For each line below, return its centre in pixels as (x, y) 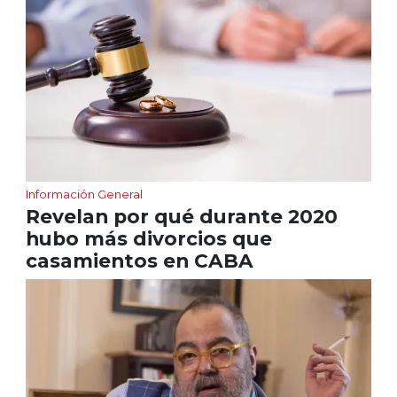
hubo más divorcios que (148, 238)
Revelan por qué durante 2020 (181, 216)
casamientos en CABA (142, 260)
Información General (84, 194)
